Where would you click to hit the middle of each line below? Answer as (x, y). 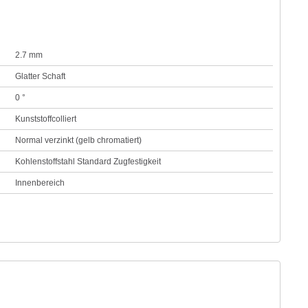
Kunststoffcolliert (46, 119)
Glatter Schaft (41, 76)
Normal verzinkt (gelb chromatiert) (79, 140)
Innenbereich (40, 183)
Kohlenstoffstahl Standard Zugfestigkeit (88, 162)
